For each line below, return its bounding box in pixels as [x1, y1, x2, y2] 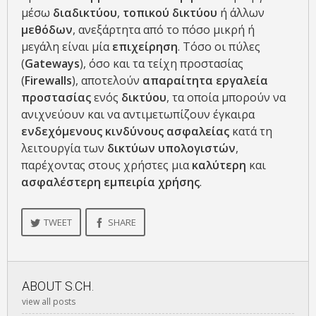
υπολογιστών [158, 140, 236, 157]
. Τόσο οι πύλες [178, 39, 260, 55]
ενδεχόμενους [21, 123, 102, 140]
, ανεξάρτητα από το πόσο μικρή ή [73, 22, 255, 38]
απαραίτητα [142, 73, 213, 89]
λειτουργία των [21, 140, 107, 157]
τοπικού [123, 5, 169, 21]
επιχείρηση [112, 39, 178, 55]
